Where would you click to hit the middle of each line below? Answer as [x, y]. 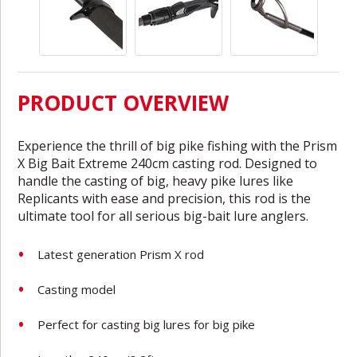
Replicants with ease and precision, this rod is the [165, 198]
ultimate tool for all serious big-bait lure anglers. [163, 216]
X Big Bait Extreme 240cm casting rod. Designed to [168, 163]
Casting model [77, 289]
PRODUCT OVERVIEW [124, 102]
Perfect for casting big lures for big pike [147, 324]
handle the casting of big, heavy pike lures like [156, 180]
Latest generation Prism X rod [121, 254]
